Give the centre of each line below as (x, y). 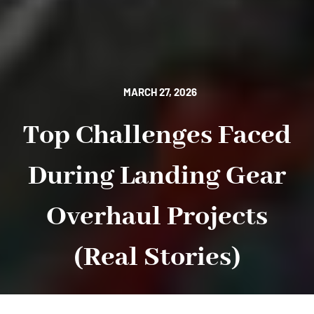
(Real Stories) (157, 257)
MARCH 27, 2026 (160, 91)
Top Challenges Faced (157, 135)
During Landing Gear (157, 176)
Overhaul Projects (157, 217)
